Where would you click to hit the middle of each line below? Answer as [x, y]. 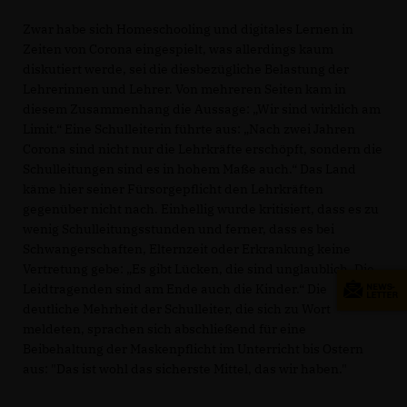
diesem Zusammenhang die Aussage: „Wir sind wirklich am [202, 109]
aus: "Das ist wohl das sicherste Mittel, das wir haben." [185, 369]
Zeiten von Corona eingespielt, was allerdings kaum [178, 50]
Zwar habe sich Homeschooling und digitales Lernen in [188, 30]
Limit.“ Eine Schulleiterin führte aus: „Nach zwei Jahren [189, 129]
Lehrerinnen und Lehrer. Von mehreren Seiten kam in [184, 89]
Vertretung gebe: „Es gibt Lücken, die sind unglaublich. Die [199, 269]
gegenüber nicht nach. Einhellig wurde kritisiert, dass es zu [201, 209]
